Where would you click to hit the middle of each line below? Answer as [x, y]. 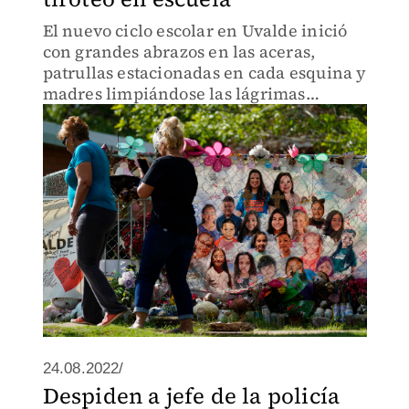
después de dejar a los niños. [155, 115]
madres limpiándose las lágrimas [174, 94]
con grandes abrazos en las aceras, [179, 52]
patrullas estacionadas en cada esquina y [204, 73]
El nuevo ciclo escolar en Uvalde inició [195, 31]
